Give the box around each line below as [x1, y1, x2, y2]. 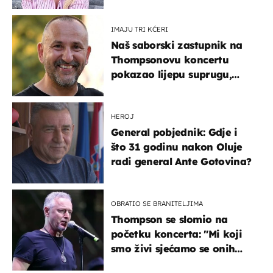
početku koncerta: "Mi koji [111, 227, 242, 240]
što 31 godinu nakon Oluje [111, 140, 243, 153]
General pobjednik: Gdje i [111, 126, 238, 138]
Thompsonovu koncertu [111, 53, 229, 66]
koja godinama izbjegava [111, 82, 239, 95]
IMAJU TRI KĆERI [111, 24, 168, 34]
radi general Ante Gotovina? [111, 155, 252, 168]
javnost [111, 97, 147, 110]
